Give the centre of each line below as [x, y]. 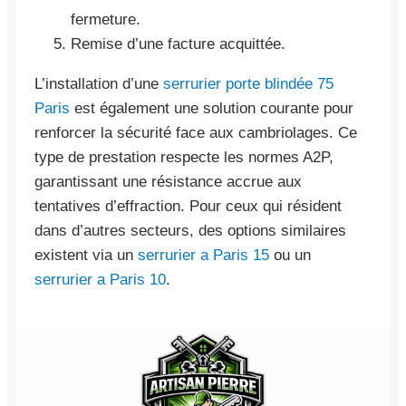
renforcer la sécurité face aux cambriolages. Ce [196, 132]
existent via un [86, 255]
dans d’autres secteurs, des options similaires [190, 230]
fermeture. [106, 19]
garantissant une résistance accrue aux [168, 181]
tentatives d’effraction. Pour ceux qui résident [188, 206]
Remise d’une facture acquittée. [178, 43]
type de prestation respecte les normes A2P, [184, 157]
